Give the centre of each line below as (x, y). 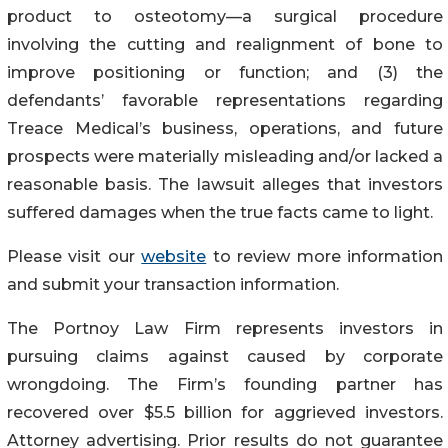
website (174, 256)
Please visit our (74, 256)
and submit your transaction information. (173, 284)
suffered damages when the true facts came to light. (220, 212)
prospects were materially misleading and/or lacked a (225, 156)
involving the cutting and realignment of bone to (225, 44)
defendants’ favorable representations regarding (225, 100)
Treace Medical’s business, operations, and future (225, 128)
